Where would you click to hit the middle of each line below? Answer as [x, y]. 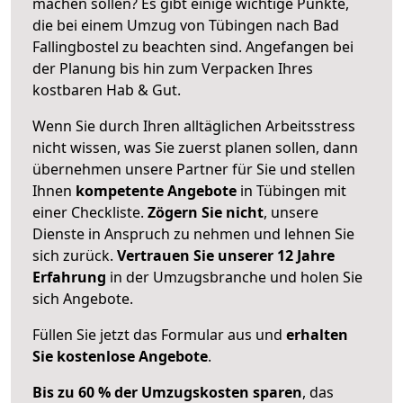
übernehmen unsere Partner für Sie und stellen [194, 169]
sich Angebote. [83, 298]
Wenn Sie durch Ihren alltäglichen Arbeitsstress [194, 125]
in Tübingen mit [291, 190]
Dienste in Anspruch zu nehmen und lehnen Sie [193, 233]
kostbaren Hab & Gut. [107, 90]
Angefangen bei [300, 46]
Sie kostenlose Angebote [120, 356]
